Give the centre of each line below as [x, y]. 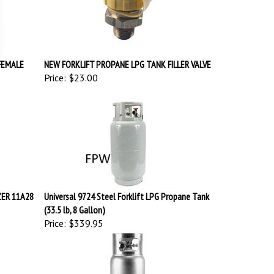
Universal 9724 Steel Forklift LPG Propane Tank [126, 193]
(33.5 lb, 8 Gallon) [74, 207]
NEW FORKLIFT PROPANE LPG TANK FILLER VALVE [127, 61]
